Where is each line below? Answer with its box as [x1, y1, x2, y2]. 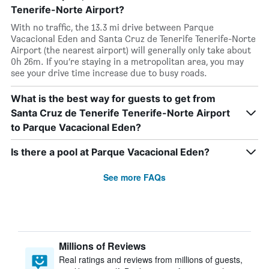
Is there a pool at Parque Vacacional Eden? [11, 146, 210, 158]
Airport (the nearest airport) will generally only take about [11, 44, 251, 56]
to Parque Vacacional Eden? [11, 121, 141, 133]
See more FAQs [103, 171, 166, 183]
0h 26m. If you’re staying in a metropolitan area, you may [11, 56, 244, 67]
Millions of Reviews [59, 239, 146, 253]
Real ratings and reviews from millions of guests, [59, 253, 243, 265]
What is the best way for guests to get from [11, 92, 216, 104]
